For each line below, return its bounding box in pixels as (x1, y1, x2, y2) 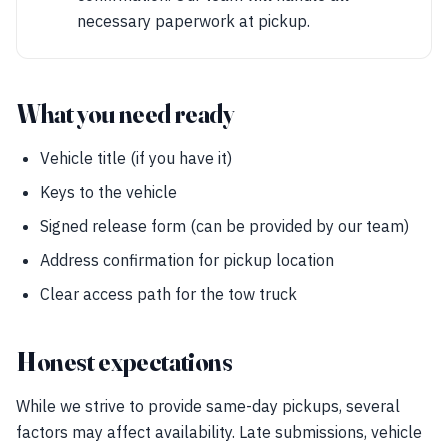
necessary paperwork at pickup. (77, 11, 310, 31)
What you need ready (16, 98, 235, 130)
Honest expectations (16, 346, 233, 378)
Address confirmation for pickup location (40, 250, 334, 270)
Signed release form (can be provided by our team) (40, 216, 409, 236)
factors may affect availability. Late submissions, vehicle (16, 422, 422, 442)
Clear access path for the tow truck (40, 284, 297, 304)
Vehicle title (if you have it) (40, 148, 232, 168)
